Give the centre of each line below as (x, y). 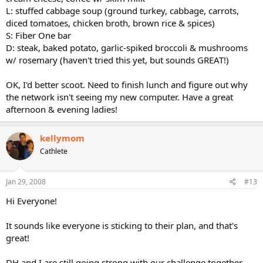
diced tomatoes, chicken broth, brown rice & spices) (110, 23)
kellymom (62, 138)
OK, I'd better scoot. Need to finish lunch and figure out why (127, 85)
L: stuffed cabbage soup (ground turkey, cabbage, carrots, (122, 11)
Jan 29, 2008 (26, 181)
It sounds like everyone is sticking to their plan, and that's (122, 225)
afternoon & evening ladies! (62, 109)
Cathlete (54, 151)
